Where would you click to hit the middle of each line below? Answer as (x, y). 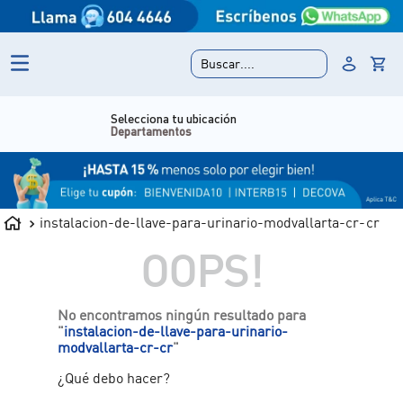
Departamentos (81, 130)
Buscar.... (228, 64)
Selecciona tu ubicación (103, 117)
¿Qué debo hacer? (114, 377)
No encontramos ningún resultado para (182, 314)
